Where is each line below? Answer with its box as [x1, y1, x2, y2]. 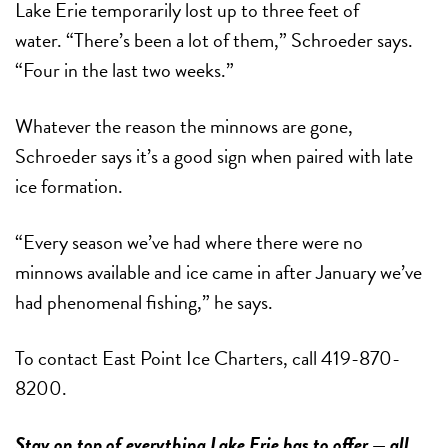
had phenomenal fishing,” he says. [15, 287, 273, 318]
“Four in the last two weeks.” [15, 55, 234, 86]
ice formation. [15, 171, 123, 202]
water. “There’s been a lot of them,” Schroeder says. [15, 25, 413, 56]
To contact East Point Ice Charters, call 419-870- [15, 343, 400, 374]
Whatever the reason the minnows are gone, [15, 111, 353, 142]
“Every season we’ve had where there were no [15, 227, 363, 258]
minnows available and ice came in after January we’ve [15, 257, 422, 288]
